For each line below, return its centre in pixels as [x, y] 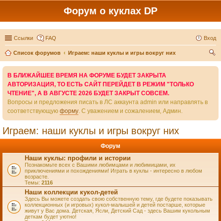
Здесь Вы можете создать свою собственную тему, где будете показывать [119, 199]
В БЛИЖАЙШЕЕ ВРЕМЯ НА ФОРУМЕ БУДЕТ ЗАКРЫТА [87, 75]
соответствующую [34, 111]
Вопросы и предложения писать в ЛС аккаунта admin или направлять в [108, 102]
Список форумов [37, 53]
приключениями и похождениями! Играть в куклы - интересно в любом [113, 171]
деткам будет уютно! [51, 217]
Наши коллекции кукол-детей [71, 192]
